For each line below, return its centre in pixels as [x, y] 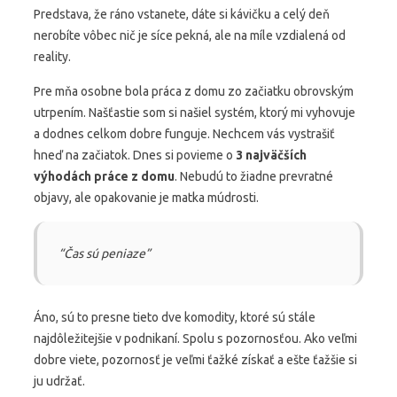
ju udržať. [59, 381]
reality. [52, 57]
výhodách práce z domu [104, 176]
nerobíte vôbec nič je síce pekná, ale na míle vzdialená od [190, 35]
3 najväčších [271, 155]
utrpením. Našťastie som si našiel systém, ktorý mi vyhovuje [195, 113]
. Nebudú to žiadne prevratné [254, 176]
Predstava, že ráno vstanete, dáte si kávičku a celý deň [182, 14]
